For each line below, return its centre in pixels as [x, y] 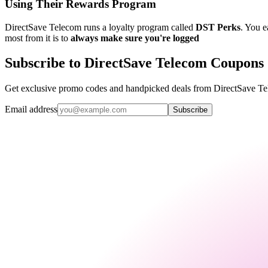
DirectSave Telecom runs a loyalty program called [100, 27]
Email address [31, 109]
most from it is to [38, 38]
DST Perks [218, 27]
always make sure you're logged [135, 38]
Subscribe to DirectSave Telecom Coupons [134, 63]
